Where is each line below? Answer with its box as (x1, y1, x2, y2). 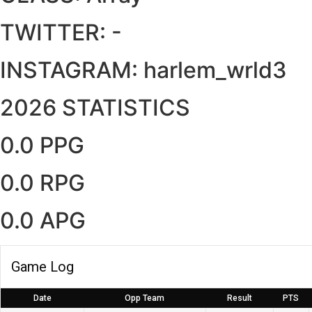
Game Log (11, 258, 74, 275)
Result (226, 293, 252, 303)
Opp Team (125, 293, 164, 303)
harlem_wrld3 (143, 56, 287, 84)
